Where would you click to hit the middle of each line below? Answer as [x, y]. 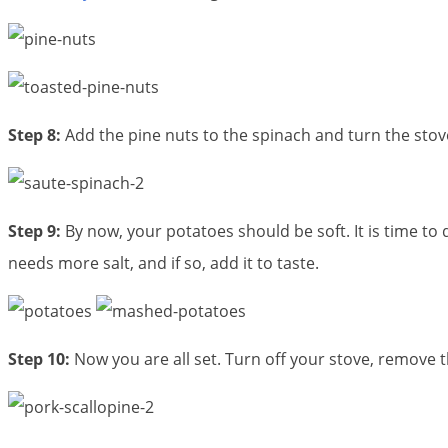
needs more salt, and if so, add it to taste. [163, 263]
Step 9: [34, 231]
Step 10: [39, 359]
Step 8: [34, 135]
